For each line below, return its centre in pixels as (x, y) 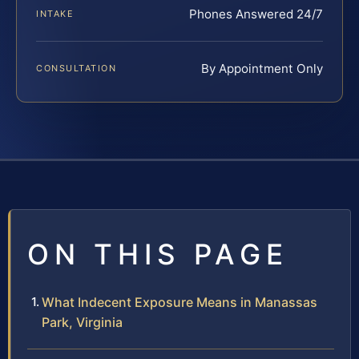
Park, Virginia (82, 322)
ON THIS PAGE (158, 254)
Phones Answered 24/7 (256, 14)
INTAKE (55, 13)
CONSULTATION (77, 68)
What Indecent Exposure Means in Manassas (179, 302)
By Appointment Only (262, 68)
